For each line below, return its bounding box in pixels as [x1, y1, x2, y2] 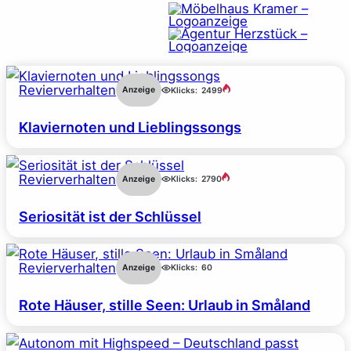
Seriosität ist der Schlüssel [19, 208, 201, 225]
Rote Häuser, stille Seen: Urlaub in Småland [19, 297, 310, 314]
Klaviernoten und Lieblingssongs [19, 119, 241, 136]
